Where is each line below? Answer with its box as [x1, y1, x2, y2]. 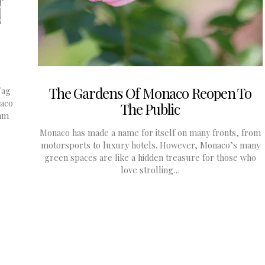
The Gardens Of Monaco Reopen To [49, 83, 251, 103]
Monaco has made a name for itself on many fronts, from [40, 127, 261, 139]
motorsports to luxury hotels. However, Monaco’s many [40, 139, 260, 151]
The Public [121, 99, 180, 119]
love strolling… [121, 164, 180, 176]
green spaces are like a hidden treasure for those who [44, 151, 256, 164]
